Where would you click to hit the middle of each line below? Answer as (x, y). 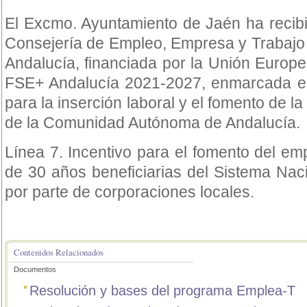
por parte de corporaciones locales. (130, 192)
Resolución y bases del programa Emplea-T (163, 290)
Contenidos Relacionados (59, 252)
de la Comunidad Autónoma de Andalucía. (152, 123)
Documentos (35, 269)
